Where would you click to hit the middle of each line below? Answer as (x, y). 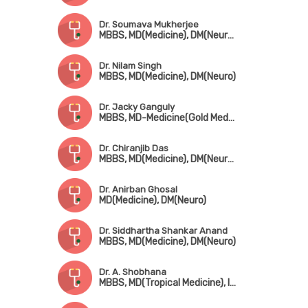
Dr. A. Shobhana (132, 272)
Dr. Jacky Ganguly (136, 107)
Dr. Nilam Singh (130, 66)
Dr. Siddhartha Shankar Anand (163, 231)
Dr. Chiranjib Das (133, 148)
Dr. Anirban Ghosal (138, 189)
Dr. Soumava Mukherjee (148, 24)
